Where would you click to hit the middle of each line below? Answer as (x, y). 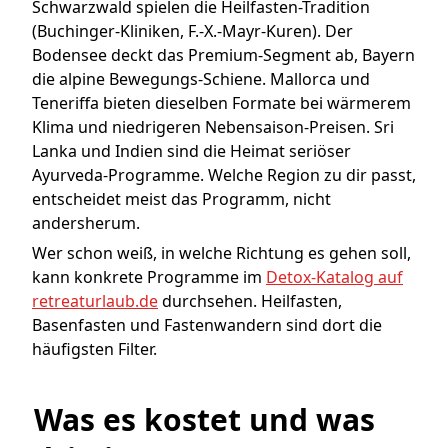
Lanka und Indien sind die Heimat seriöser (191, 151)
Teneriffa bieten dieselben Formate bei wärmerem (221, 103)
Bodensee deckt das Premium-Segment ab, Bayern (223, 55)
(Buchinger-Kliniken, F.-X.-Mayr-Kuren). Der (192, 31)
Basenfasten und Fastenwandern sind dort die (207, 325)
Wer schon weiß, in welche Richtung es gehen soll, (221, 253)
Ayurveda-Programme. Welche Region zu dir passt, (224, 175)
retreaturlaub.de (95, 301)
